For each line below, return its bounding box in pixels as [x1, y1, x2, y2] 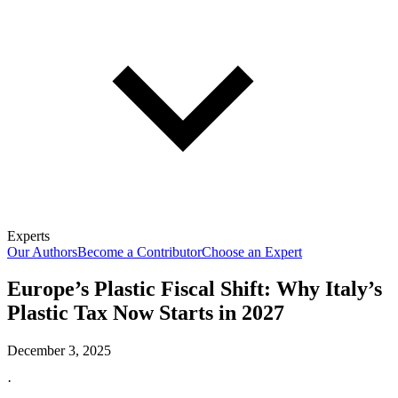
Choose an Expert [202, 243, 302, 259]
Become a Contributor [77, 243, 202, 259]
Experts [7, 227, 50, 243]
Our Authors [7, 243, 77, 259]
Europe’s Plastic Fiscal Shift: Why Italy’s [7, 277, 382, 301]
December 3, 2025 [7, 343, 111, 359]
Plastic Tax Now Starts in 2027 [7, 301, 284, 325]
